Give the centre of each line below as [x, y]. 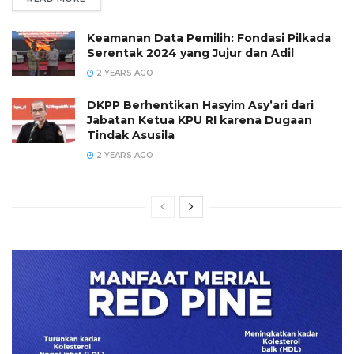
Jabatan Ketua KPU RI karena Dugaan [200, 120]
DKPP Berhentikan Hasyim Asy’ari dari [200, 105]
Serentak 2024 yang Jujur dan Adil [190, 53]
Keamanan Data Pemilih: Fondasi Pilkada [209, 38]
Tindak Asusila [131, 135]
